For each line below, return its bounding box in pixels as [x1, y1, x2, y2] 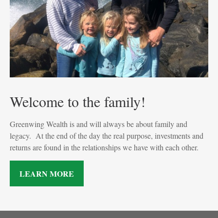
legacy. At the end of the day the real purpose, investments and [10, 130, 203, 141]
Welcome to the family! [10, 91, 145, 111]
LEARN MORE [19, 168, 74, 180]
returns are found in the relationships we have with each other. [10, 142, 199, 153]
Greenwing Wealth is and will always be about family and [10, 119, 187, 129]
